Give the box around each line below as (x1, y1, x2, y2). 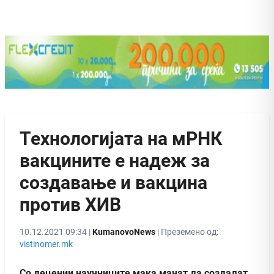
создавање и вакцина (20, 171, 207, 193)
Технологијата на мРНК (20, 127, 222, 149)
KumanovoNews (92, 226, 155, 237)
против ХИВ (20, 193, 121, 215)
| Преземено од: (155, 226, 218, 237)
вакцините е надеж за (20, 149, 210, 171)
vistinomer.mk (20, 239, 73, 249)
